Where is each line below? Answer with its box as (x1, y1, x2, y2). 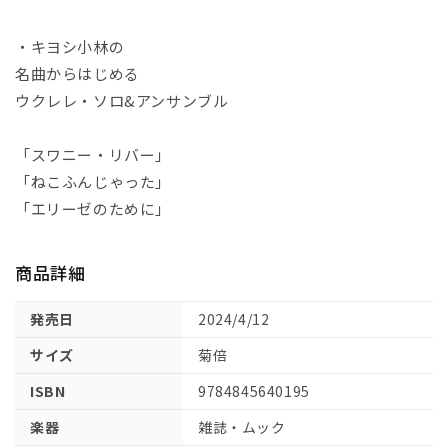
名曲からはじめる (15, 63, 140, 85)
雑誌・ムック (198, 417, 286, 438)
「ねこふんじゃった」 (15, 171, 172, 193)
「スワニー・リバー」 (15, 144, 172, 166)
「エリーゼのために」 (15, 198, 172, 220)
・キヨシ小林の (15, 36, 125, 58)
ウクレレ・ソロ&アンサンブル (15, 90, 229, 112)
